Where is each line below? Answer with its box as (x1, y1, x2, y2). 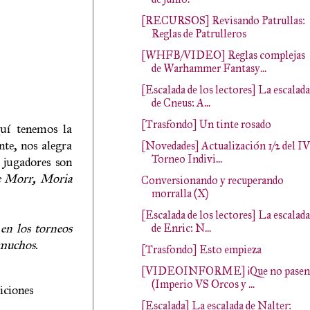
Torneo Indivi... (151, 152, 222, 165)
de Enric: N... (151, 221, 211, 235)
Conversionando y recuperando (140, 174, 284, 187)
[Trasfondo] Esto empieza (140, 243, 262, 256)
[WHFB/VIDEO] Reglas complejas (140, 48, 305, 62)
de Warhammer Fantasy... (151, 62, 266, 75)
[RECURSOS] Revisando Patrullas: (140, 14, 305, 27)
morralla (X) (151, 187, 208, 200)
